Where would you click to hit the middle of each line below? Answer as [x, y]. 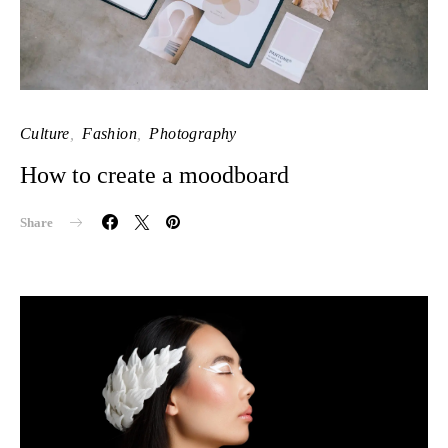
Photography [193, 133]
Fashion [110, 133]
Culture [45, 133]
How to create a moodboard [154, 174]
